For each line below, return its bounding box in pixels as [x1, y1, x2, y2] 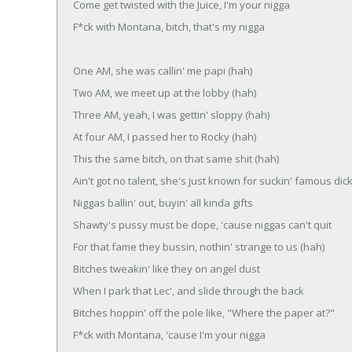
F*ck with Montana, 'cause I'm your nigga [73, 327, 266, 342]
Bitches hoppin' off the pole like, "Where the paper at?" [73, 305, 335, 320]
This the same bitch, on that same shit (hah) [73, 151, 279, 166]
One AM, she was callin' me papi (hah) [73, 63, 252, 78]
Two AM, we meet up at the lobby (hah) [73, 85, 256, 100]
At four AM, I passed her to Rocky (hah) [73, 129, 256, 144]
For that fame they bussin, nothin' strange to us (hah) [73, 239, 324, 254]
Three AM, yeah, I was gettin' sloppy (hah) [73, 107, 269, 122]
